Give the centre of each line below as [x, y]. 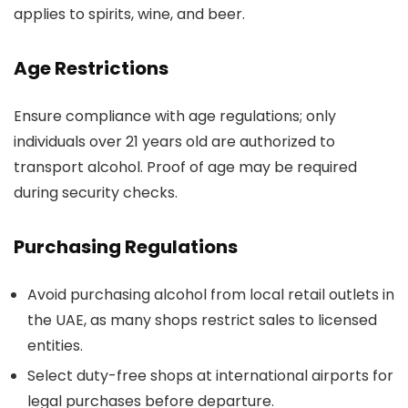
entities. [55, 346]
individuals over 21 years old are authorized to [174, 142]
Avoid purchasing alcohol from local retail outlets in [211, 295]
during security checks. [96, 193]
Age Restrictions [91, 68]
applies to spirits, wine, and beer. [129, 14]
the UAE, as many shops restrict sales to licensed [202, 320]
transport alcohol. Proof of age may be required [185, 167]
